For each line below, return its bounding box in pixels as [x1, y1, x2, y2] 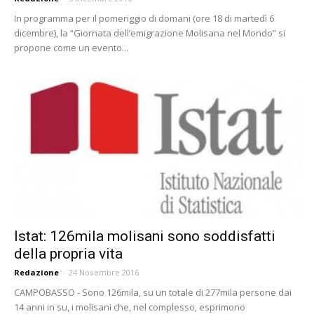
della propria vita [14, 245, 123, 263]
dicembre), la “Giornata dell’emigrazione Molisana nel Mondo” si [14, 26, 285, 39]
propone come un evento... [14, 41, 128, 54]
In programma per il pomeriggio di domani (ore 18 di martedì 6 [14, 11, 274, 25]
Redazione [14, 267, 59, 278]
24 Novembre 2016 [69, 267, 139, 278]
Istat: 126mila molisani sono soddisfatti [14, 228, 275, 245]
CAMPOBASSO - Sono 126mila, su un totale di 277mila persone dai [14, 286, 292, 299]
